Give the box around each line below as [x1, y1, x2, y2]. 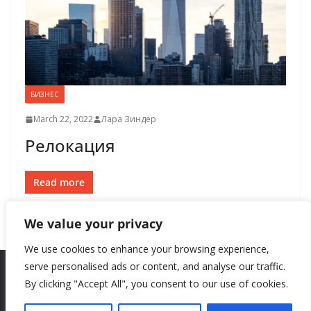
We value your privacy [24, 215, 162, 232]
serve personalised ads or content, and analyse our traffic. [24, 260, 285, 273]
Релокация [25, 134, 115, 158]
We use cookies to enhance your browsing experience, [24, 242, 269, 255]
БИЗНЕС [31, 90, 59, 100]
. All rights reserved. [176, 291, 262, 305]
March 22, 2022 [33, 113, 93, 126]
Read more [33, 176, 85, 190]
